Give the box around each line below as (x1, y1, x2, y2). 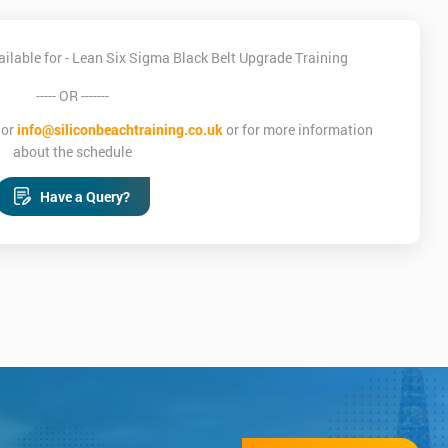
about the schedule (12, 141, 132, 161)
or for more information (223, 119, 374, 139)
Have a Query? (40, 186, 131, 206)
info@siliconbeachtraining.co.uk (17, 119, 224, 139)
